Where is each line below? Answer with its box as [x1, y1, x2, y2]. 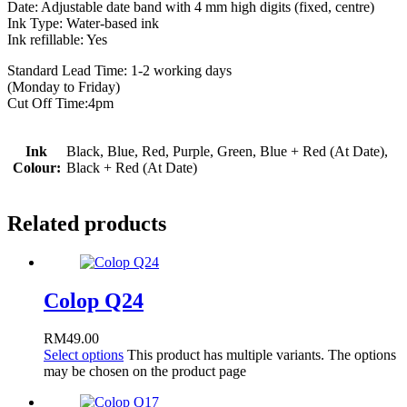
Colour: [12, 159, 61, 175]
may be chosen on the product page [44, 363, 246, 380]
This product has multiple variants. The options [127, 347, 396, 363]
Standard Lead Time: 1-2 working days [7, 62, 232, 78]
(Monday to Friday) [7, 78, 120, 94]
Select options [44, 347, 124, 363]
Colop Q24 [44, 288, 144, 313]
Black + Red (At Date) [66, 159, 197, 175]
